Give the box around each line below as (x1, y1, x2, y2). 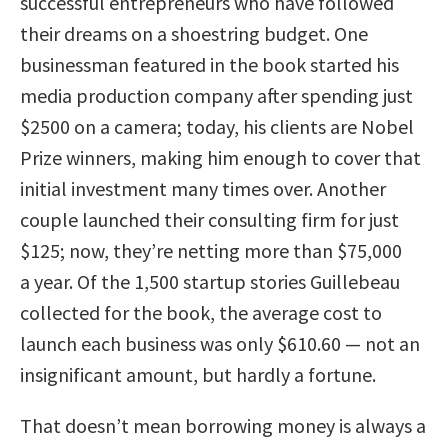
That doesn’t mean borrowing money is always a (20, 412, 426, 438)
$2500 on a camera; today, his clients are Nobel (20, 113, 414, 139)
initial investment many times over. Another (20, 175, 386, 201)
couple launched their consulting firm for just (20, 206, 399, 232)
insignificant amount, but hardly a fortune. (20, 361, 376, 387)
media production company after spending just (20, 82, 413, 108)
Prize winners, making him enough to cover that (20, 144, 421, 170)
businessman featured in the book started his (20, 51, 399, 77)
